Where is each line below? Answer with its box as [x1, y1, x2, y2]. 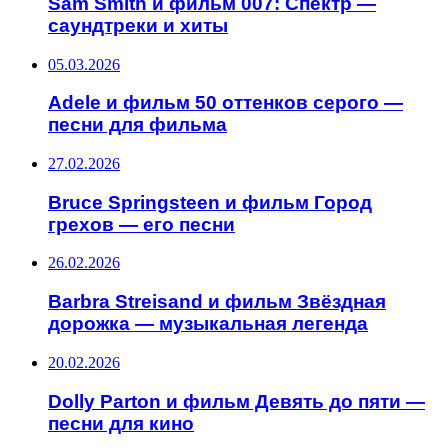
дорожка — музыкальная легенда [48, 313, 368, 335]
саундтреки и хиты [48, 14, 228, 36]
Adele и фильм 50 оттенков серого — [48, 92, 403, 114]
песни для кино [48, 412, 194, 434]
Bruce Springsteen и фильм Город [48, 191, 372, 213]
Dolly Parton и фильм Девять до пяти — [48, 390, 425, 412]
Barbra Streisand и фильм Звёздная [48, 291, 386, 313]
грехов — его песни [48, 213, 235, 235]
